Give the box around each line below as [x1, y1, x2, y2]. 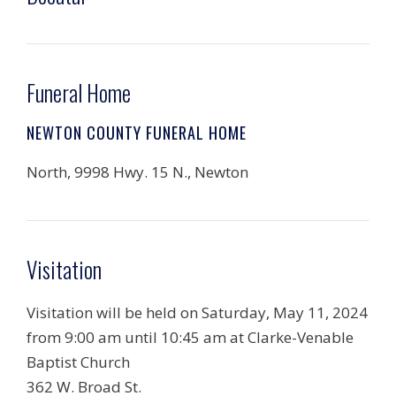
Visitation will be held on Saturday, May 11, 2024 [27, 302, 368, 323]
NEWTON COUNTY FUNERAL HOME [27, 121, 247, 144]
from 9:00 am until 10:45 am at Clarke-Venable [27, 327, 354, 347]
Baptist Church [27, 352, 130, 372]
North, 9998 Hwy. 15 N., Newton [27, 162, 248, 182]
